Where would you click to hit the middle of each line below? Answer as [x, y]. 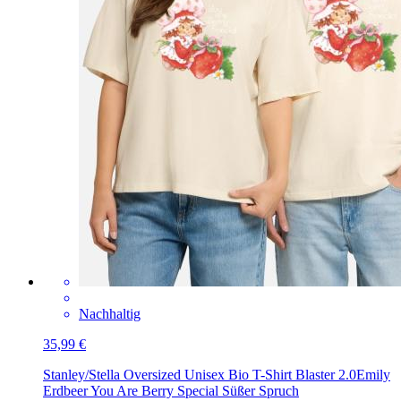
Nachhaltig [110, 314]
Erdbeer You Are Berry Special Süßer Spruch [171, 391]
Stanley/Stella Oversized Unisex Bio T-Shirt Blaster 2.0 [200, 375]
